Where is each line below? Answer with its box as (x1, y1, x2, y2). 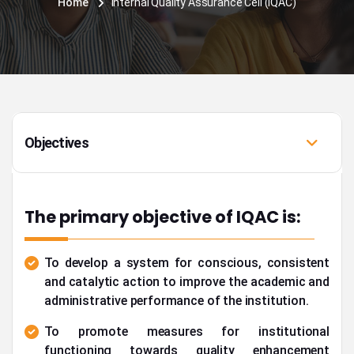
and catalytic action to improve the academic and (44, 274, 330, 289)
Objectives (24, 134, 88, 151)
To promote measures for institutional (44, 324, 330, 339)
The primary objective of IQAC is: (24, 205, 301, 228)
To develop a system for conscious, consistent (44, 255, 330, 270)
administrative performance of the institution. (44, 293, 309, 308)
